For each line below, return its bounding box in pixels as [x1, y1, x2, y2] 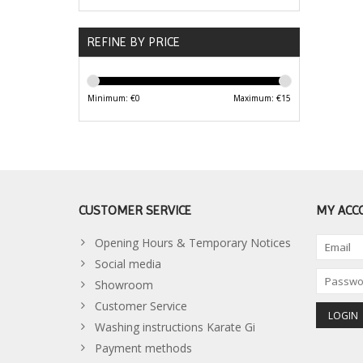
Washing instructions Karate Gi [95, 319, 255, 335]
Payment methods [95, 340, 192, 357]
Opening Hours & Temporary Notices [95, 235, 291, 251]
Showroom [95, 277, 153, 293]
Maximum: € [233, 92, 281, 105]
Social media [95, 256, 161, 272]
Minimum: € [88, 92, 135, 105]
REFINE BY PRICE [87, 34, 180, 50]
